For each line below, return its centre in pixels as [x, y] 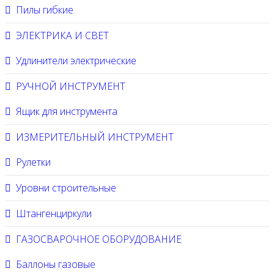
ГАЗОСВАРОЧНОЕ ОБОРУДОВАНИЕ [99, 239]
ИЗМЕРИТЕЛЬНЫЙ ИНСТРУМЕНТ [95, 137]
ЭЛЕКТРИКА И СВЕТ [62, 35]
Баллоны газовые [56, 264]
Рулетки [33, 162]
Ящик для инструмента [67, 111]
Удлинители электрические [76, 61]
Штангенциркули [54, 213]
